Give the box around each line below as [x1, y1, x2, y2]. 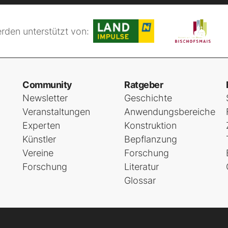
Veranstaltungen [22, 106, 90, 117]
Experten [22, 120, 60, 131]
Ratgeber [124, 79, 163, 90]
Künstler [22, 134, 56, 145]
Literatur [124, 161, 159, 172]
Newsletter [22, 93, 68, 103]
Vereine [22, 148, 53, 158]
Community [22, 79, 72, 90]
